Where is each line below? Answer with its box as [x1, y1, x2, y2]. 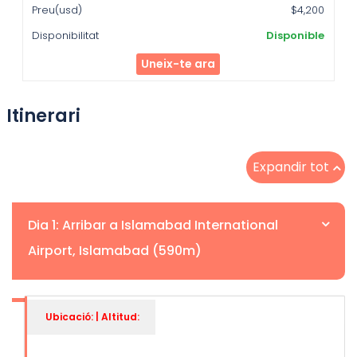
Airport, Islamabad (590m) [28, 241, 202, 260]
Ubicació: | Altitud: [45, 310, 139, 324]
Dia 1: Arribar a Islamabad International [28, 215, 278, 234]
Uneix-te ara [141, 56, 216, 73]
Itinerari [6, 102, 80, 128]
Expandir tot [253, 157, 329, 176]
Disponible [266, 28, 325, 44]
